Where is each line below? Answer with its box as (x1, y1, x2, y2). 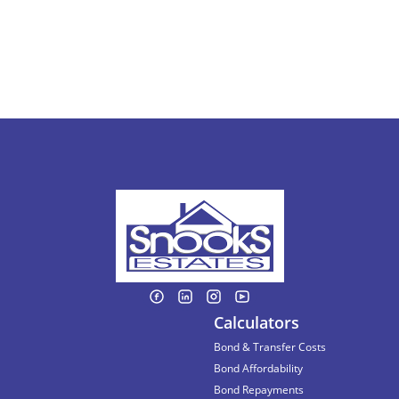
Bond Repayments (214, 382, 304, 397)
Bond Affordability (214, 361, 303, 376)
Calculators (214, 312, 299, 333)
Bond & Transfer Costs (214, 339, 326, 354)
